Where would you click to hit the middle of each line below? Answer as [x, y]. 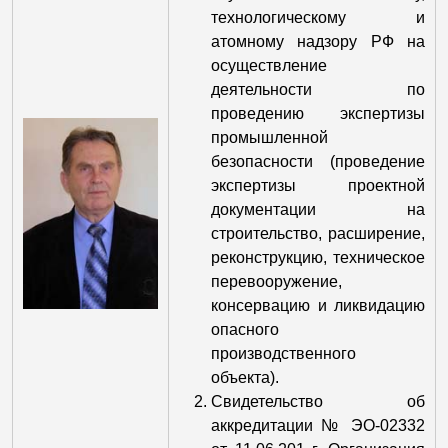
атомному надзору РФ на [318, 41]
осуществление [269, 65]
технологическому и [318, 17]
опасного [245, 329]
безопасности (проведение [318, 161]
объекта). [245, 377]
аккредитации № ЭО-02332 [318, 425]
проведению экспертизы [318, 113]
